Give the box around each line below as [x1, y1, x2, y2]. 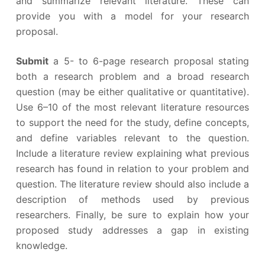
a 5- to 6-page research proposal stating [48, 54, 250, 67]
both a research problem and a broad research [15, 70, 250, 82]
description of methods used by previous [15, 193, 250, 205]
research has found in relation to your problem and [15, 162, 250, 174]
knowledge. [15, 239, 67, 251]
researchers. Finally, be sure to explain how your [15, 208, 250, 221]
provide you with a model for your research [15, 9, 250, 22]
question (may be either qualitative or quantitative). [15, 85, 250, 98]
